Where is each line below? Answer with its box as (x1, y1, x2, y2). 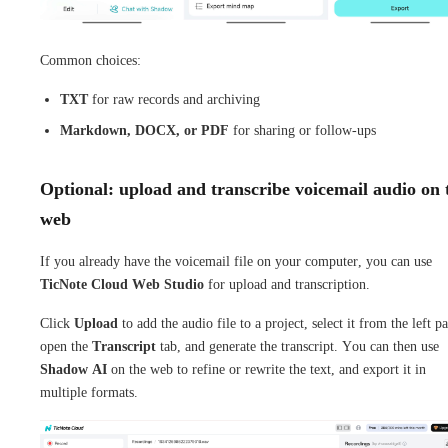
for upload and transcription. (204, 276, 370, 292)
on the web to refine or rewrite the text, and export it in (107, 361, 426, 377)
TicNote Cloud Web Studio (40, 276, 204, 292)
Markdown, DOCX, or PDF (60, 122, 229, 138)
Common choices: (40, 52, 141, 68)
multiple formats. (40, 384, 138, 400)
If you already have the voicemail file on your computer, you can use (40, 253, 432, 269)
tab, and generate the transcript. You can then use (156, 338, 439, 354)
